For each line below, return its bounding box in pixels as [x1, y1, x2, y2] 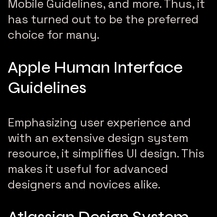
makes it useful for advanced [8, 161, 168, 177]
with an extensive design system [8, 130, 188, 146]
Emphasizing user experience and [8, 115, 191, 130]
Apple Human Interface [8, 58, 183, 77]
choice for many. [8, 27, 99, 43]
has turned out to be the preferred [8, 12, 199, 27]
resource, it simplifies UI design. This [8, 146, 204, 161]
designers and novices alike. [8, 177, 160, 192]
